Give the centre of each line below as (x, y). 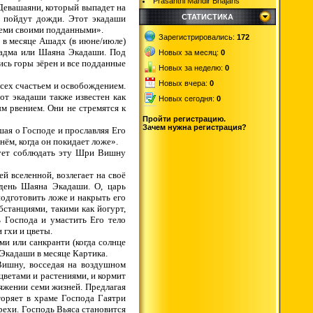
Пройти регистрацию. (184, 119)
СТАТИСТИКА (208, 17)
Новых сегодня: (187, 99)
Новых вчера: (183, 83)
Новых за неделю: (191, 68)
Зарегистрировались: (198, 37)
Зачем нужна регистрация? (195, 127)
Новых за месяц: (189, 52)
